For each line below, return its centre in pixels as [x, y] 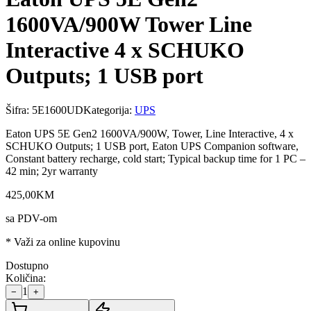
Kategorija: [109, 110]
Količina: [26, 278]
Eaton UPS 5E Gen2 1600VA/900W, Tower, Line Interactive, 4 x [150, 133]
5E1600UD [58, 110]
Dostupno [27, 265]
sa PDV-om [31, 218]
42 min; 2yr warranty [52, 171]
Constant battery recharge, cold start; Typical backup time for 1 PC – [155, 158]
